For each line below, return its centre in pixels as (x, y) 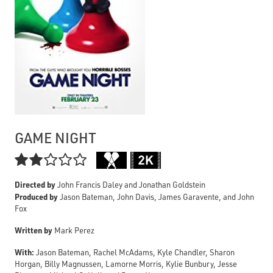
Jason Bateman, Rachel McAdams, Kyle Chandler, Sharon (134, 252)
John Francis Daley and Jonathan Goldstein (130, 184)
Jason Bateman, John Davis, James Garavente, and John (156, 197)
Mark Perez (73, 230)
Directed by (35, 184)
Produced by (36, 196)
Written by (34, 230)
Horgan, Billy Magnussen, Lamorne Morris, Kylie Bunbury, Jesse (126, 264)
